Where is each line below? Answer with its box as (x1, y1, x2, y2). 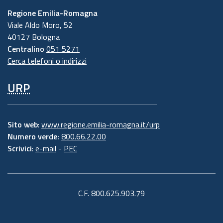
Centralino (7, 42, 44, 55)
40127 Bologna (7, 30, 60, 43)
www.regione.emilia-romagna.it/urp (41, 118, 160, 130)
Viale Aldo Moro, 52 (7, 18, 73, 31)
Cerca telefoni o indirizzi (7, 54, 87, 67)
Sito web (7, 118, 38, 130)
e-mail (35, 142, 56, 154)
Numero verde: (7, 130, 61, 142)
